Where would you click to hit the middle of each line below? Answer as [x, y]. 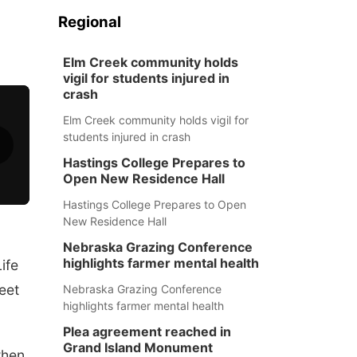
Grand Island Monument [137, 347]
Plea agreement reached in [147, 331]
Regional [89, 22]
